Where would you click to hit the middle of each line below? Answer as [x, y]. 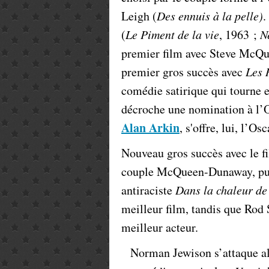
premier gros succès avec [183, 72]
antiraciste [148, 190]
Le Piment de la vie [172, 34]
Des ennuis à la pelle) [210, 16]
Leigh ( [139, 16]
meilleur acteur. [160, 227]
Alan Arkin [150, 128]
